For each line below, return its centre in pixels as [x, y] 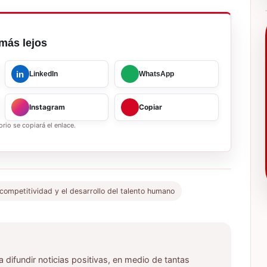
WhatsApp [157, 74]
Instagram [47, 107]
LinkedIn [43, 74]
